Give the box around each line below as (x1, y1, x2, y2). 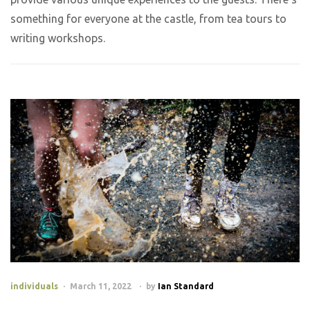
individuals (10, 282, 58, 291)
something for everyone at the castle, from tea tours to (10, 12, 286, 26)
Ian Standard (158, 282, 214, 291)
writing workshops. (10, 32, 108, 45)
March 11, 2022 (70, 282, 131, 291)
